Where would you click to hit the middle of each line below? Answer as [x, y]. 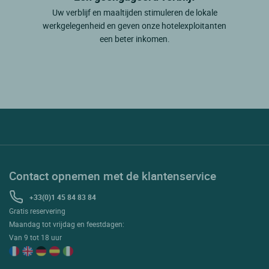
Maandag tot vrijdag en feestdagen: [67, 224]
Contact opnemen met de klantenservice [113, 175]
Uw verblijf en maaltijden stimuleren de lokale [134, 12]
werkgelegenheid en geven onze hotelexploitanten [134, 25]
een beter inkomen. [134, 38]
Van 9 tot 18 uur [35, 237]
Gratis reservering [37, 210]
